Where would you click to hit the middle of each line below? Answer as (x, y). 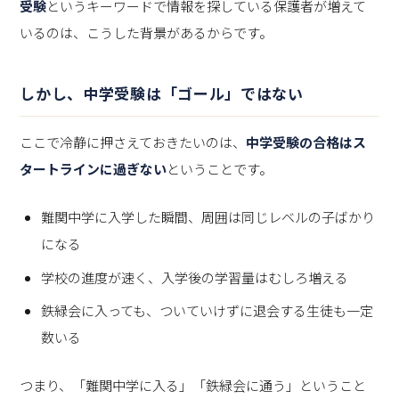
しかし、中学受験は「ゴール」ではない (162, 94)
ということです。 (220, 169)
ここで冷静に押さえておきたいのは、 (133, 142)
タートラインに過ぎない (94, 169)
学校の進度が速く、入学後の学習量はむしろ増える (195, 277)
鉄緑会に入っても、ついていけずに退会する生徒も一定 (208, 311)
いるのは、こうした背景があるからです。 (147, 33)
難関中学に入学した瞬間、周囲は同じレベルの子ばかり (208, 217)
